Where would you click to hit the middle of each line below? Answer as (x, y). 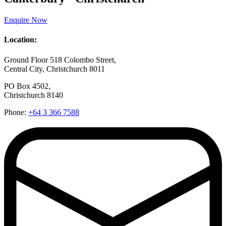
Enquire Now (26, 20)
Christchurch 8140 (34, 95)
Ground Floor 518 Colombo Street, (60, 60)
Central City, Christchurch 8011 (54, 69)
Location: (20, 40)
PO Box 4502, (27, 86)
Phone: (16, 112)
